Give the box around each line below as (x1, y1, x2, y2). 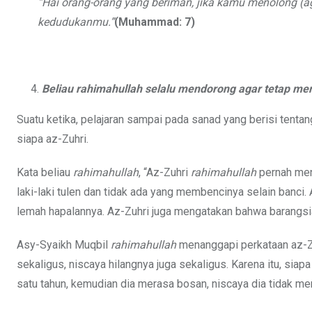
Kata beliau (17, 166, 73, 180)
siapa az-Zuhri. (17, 132, 88, 146)
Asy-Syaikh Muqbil (17, 238, 111, 252)
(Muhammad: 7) (114, 15, 195, 29)
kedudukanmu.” (38, 15, 114, 29)
